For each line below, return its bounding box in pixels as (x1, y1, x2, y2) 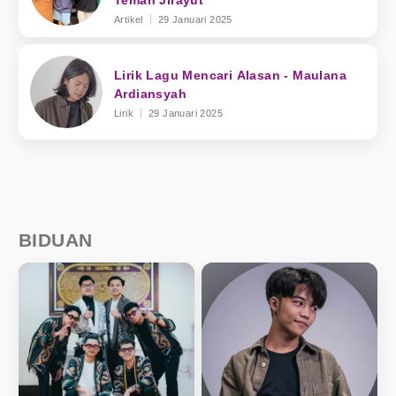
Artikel (114, 14, 143, 26)
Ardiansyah (114, 86, 187, 101)
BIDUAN (19, 230, 93, 251)
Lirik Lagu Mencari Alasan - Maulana (114, 67, 346, 82)
